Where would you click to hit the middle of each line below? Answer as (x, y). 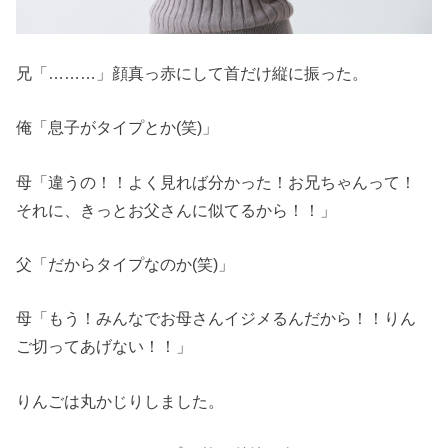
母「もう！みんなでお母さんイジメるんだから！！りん (216, 318)
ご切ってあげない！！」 (104, 346)
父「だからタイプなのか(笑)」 (125, 263)
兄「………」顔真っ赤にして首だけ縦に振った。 (192, 72)
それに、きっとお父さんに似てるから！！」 (176, 209)
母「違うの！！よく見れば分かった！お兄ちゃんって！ (216, 181)
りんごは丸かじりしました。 (120, 400)
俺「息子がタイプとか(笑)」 (117, 127)
